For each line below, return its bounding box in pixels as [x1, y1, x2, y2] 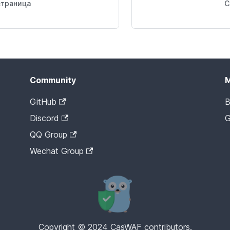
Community [30, 75, 76, 86]
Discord [30, 113, 59, 124]
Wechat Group [30, 146, 84, 157]
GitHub [30, 97, 56, 107]
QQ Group [30, 129, 67, 140]
